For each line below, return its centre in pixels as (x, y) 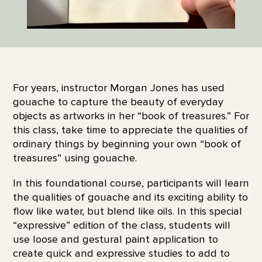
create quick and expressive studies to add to (121, 253)
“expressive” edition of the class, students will (121, 225)
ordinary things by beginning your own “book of (127, 144)
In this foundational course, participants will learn (131, 183)
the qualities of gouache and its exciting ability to (130, 197)
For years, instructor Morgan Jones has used (118, 88)
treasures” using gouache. (77, 158)
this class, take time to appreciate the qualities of (130, 130)
